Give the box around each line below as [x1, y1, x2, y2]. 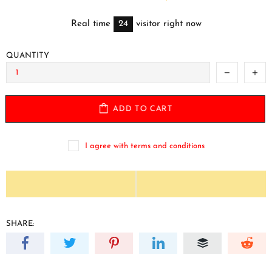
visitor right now [132, 19, 202, 29]
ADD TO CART [112, 104, 172, 113]
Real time [70, 19, 114, 29]
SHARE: [6, 219, 34, 228]
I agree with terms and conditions [84, 142, 205, 151]
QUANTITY [6, 52, 49, 60]
